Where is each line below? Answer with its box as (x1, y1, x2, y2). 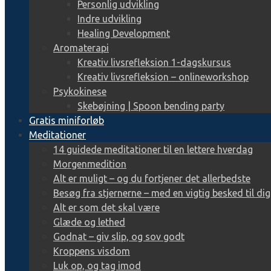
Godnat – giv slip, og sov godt (53, 230, 184, 242)
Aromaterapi (53, 42, 109, 53)
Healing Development (77, 27, 170, 39)
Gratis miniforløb (29, 114, 104, 126)
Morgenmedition (53, 158, 126, 169)
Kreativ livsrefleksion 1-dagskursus (77, 56, 231, 68)
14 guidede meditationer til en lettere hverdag (53, 143, 253, 155)
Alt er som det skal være (53, 201, 160, 213)
